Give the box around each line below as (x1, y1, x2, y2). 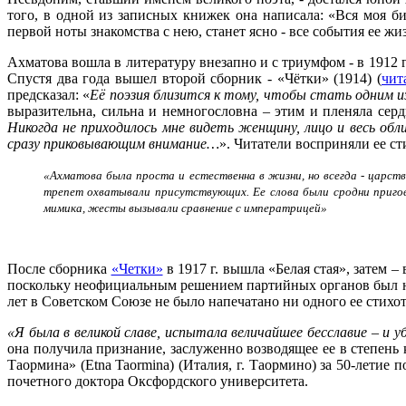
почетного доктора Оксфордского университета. (7, 372, 308, 389)
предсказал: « (7, 86, 91, 102)
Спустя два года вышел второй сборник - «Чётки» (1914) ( (7, 70, 382, 86)
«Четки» (111, 260, 163, 276)
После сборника (7, 260, 111, 276)
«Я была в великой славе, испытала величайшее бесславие (7, 324, 368, 340)
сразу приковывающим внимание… (7, 135, 219, 151)
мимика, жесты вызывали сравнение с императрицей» (43, 200, 327, 215)
